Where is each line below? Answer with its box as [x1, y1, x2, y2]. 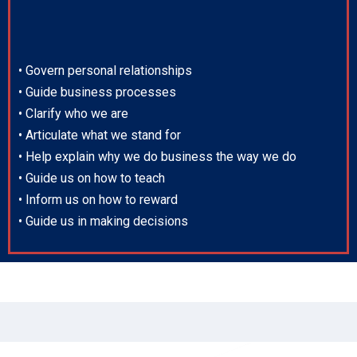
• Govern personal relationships [18, 63, 192, 79]
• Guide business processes [18, 84, 176, 100]
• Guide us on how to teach [18, 171, 165, 186]
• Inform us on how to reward [18, 192, 178, 208]
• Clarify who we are [18, 106, 128, 122]
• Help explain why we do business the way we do [18, 149, 296, 165]
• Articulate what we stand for [18, 127, 181, 143]
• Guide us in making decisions [18, 214, 188, 229]
